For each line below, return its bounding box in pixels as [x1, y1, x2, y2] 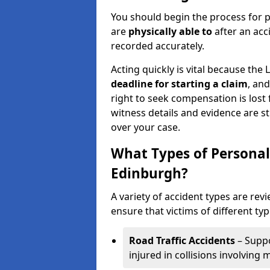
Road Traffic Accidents [129, 234, 235, 247]
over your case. [111, 121, 180, 134]
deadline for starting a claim [111, 77, 248, 90]
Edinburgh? [111, 164, 188, 183]
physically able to [128, 25, 215, 38]
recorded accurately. [111, 39, 204, 52]
